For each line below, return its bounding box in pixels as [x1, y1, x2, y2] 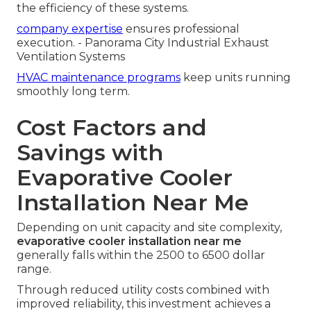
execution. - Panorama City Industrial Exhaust [17, 36, 269, 50]
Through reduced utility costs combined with [17, 283, 269, 297]
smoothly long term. [17, 85, 130, 99]
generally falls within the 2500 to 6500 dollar [17, 249, 265, 262]
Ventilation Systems [17, 50, 125, 64]
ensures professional [123, 22, 239, 36]
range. [17, 262, 51, 276]
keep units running [180, 71, 291, 85]
